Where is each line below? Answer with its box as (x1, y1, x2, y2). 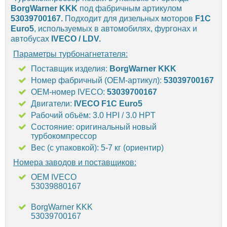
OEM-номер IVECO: (31, 87, 107, 96)
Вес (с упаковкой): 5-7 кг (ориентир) (31, 143, 164, 152)
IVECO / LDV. (51, 34, 101, 43)
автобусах (11, 34, 51, 43)
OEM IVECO (31, 172, 77, 181)
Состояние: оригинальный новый (31, 122, 157, 131)
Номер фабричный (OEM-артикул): (31, 75, 164, 85)
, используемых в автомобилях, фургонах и (34, 24, 197, 33)
